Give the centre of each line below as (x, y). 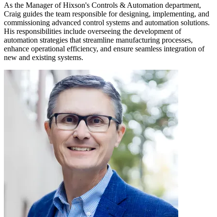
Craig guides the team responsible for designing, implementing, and (107, 14)
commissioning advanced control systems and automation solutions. (107, 22)
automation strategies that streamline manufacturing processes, (98, 40)
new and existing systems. (44, 57)
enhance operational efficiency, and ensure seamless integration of (104, 48)
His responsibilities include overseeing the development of (93, 31)
